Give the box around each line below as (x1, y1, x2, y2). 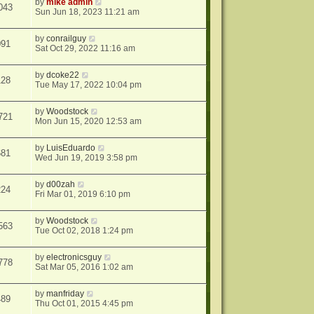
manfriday (46, 289, 85, 299)
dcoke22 (46, 70, 80, 81)
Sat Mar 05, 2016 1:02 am (35, 262, 134, 273)
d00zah (46, 179, 76, 190)
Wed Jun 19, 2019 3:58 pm (35, 153, 138, 163)
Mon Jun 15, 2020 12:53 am (35, 116, 142, 127)
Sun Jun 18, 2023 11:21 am (35, 7, 140, 18)
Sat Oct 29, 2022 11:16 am (35, 43, 136, 54)
